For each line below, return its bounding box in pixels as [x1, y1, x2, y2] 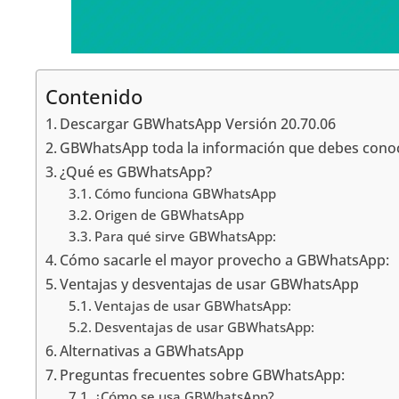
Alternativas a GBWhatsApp [60, 341, 245, 361]
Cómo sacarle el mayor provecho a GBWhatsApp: [60, 250, 390, 270]
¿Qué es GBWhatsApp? [60, 162, 213, 182]
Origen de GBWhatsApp [94, 206, 244, 224]
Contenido [45, 83, 142, 110]
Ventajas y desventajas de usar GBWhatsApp [60, 274, 360, 294]
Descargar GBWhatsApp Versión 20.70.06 [60, 114, 337, 134]
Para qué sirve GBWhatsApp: [94, 227, 276, 245]
